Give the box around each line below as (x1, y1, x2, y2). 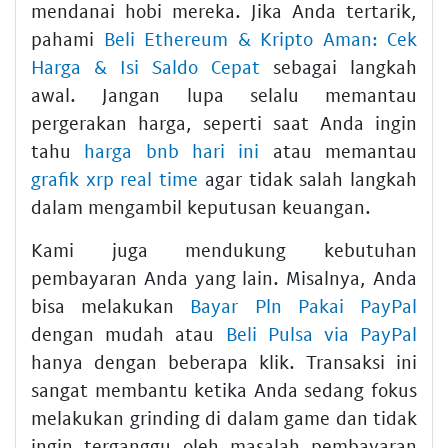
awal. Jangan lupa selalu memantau (31, 82, 417, 106)
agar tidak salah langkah (198, 166, 418, 190)
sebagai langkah (260, 54, 417, 78)
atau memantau (259, 138, 418, 162)
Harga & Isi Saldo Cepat (31, 54, 260, 78)
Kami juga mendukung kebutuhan (31, 237, 417, 261)
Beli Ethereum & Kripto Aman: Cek (103, 26, 417, 50)
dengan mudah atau (31, 321, 226, 345)
